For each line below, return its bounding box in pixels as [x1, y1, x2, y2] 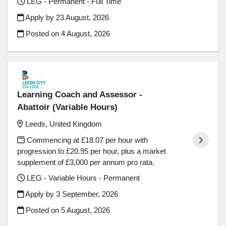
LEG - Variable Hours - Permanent [25, 174, 140, 183]
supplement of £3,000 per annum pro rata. [17, 157, 155, 166]
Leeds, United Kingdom [25, 120, 102, 129]
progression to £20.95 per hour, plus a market [17, 146, 166, 155]
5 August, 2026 [61, 205, 110, 214]
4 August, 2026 [61, 29, 110, 38]
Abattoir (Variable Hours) [17, 102, 118, 112]
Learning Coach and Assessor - [17, 89, 143, 100]
